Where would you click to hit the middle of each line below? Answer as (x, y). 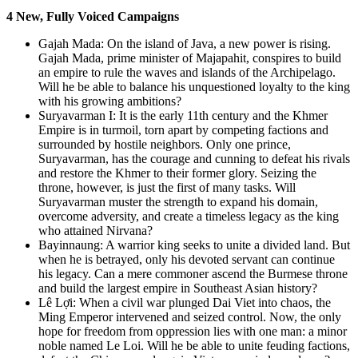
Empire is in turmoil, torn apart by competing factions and (183, 129)
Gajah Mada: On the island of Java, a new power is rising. (185, 43)
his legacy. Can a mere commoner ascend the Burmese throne (193, 273)
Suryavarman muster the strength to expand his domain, (178, 201)
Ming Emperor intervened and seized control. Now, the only (190, 316)
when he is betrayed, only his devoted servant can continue (187, 259)
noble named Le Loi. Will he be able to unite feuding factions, (194, 345)
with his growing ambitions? (110, 101)
